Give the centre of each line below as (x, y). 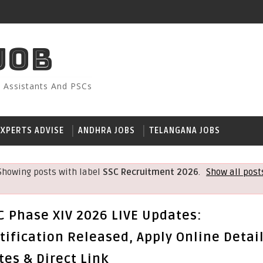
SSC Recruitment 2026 (150, 172)
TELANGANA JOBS (185, 131)
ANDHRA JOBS (107, 131)
